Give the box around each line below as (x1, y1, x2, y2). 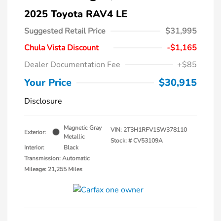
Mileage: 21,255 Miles (24, 165, 82, 173)
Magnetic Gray (64, 123, 102, 132)
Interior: (24, 143, 44, 151)
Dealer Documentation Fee (24, 59, 120, 70)
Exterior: (24, 128, 46, 136)
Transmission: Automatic (24, 154, 90, 162)
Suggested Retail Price (24, 25, 106, 37)
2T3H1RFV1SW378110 (123, 125, 187, 134)
